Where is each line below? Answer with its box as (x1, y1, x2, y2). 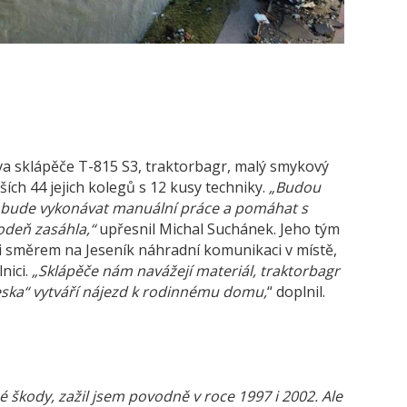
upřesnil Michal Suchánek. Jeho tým (95, 218, 340, 239)
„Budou (269, 176, 321, 197)
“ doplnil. (267, 281, 325, 302)
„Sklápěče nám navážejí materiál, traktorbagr (32, 260, 340, 281)
